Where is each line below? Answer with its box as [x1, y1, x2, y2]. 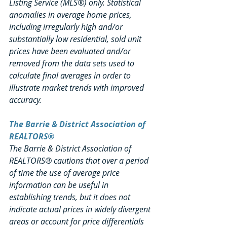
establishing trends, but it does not [9, 192, 132, 203]
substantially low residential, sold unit [9, 33, 143, 45]
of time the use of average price [9, 167, 122, 179]
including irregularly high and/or [9, 21, 125, 33]
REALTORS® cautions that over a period [9, 155, 150, 167]
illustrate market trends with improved [9, 82, 146, 94]
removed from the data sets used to [9, 58, 136, 69]
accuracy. [9, 94, 42, 106]
